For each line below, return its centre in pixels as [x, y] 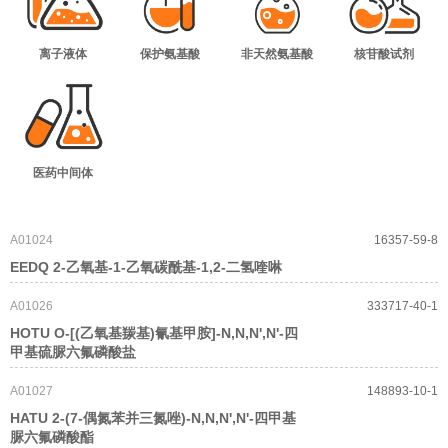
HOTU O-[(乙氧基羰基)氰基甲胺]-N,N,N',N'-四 [154, 333]
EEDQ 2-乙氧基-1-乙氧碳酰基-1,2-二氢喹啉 [146, 267]
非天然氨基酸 [277, 53]
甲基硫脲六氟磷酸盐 [73, 352]
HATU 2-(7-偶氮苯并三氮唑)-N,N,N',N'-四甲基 [153, 418]
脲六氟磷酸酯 [52, 437]
